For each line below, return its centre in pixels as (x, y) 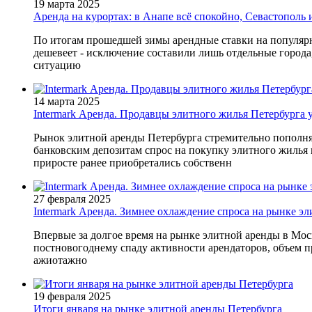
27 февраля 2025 (72, 199)
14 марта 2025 (67, 102)
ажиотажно (60, 260)
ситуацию (57, 65)
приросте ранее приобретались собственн (133, 163)
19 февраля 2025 (72, 297)
